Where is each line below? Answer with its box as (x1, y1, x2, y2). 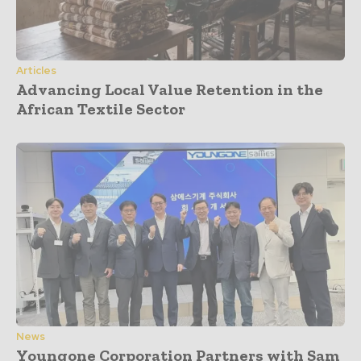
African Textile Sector (16, 98, 185, 118)
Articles (16, 63, 56, 77)
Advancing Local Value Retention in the (16, 79, 323, 99)
